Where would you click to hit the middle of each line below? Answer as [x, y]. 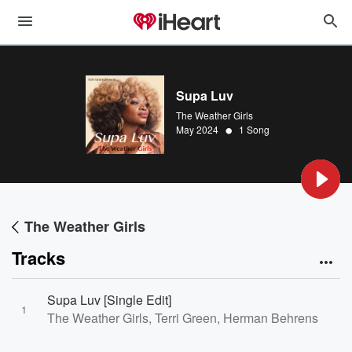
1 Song [254, 129]
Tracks [38, 258]
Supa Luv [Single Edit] [109, 300]
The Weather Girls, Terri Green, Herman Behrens [183, 318]
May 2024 [197, 129]
